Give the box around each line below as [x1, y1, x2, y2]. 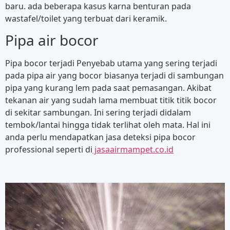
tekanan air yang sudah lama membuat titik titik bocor [5, 94, 217, 106]
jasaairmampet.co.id [92, 144, 174, 156]
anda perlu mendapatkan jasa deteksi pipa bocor [5, 131, 196, 143]
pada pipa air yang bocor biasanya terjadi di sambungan [5, 70, 224, 82]
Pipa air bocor [5, 30, 99, 50]
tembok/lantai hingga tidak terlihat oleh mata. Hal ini [5, 119, 210, 131]
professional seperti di [5, 144, 92, 156]
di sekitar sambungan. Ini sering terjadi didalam [5, 107, 191, 119]
